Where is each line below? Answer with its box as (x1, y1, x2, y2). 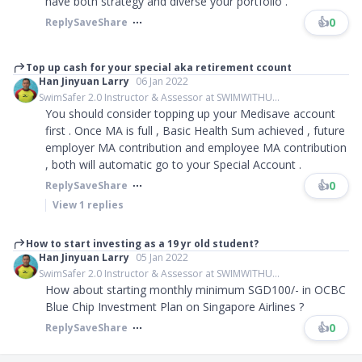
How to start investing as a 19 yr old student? (26, 237, 259, 250)
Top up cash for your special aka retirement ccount (26, 61, 292, 74)
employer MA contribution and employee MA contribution (45, 140, 347, 155)
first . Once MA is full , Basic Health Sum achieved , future (45, 123, 345, 138)
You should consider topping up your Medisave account (45, 106, 335, 121)
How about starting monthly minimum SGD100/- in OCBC (45, 282, 346, 297)
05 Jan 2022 (136, 250, 188, 264)
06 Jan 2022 (136, 74, 188, 88)
